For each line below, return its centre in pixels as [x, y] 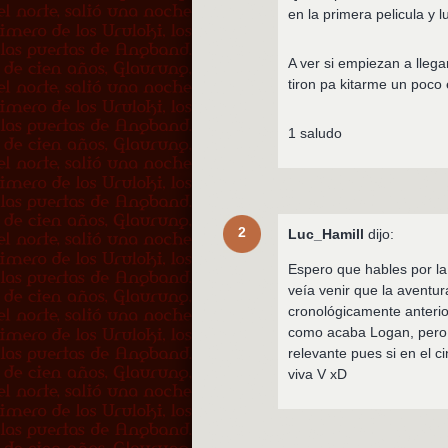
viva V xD [318, 373]
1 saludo [315, 132]
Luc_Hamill [326, 233]
